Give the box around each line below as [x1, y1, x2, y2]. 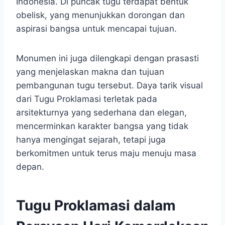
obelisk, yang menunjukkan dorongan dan [16, 10, 185, 21]
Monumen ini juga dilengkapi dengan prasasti [16, 53, 199, 64]
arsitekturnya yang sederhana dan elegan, [16, 107, 187, 118]
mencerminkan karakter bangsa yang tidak [16, 121, 188, 132]
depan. [16, 162, 44, 172]
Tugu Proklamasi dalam [16, 197, 176, 214]
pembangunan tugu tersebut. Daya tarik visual [16, 80, 203, 91]
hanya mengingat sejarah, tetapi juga [16, 135, 166, 145]
